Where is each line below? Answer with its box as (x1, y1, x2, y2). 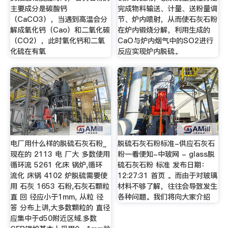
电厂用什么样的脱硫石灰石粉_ (10, 138, 106, 149)
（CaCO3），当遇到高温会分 (10, 14, 107, 25)
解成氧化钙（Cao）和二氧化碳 (10, 25, 110, 36)
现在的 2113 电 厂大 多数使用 (10, 149, 110, 159)
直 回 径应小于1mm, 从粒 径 (10, 191, 103, 202)
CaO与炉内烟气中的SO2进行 (118, 36, 214, 46)
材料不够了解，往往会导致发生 (118, 181, 218, 191)
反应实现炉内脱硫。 (118, 46, 182, 57)
